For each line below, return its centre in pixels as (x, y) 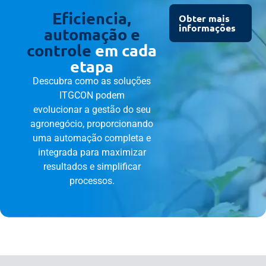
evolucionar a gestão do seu (92, 110)
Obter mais (205, 18)
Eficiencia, (92, 18)
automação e (92, 34)
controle (59, 50)
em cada (124, 50)
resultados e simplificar (92, 167)
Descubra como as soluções (92, 81)
